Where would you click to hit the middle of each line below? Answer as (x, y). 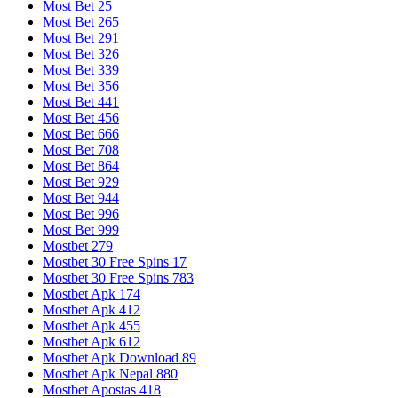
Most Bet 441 (81, 101)
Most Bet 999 (81, 229)
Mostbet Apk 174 (92, 293)
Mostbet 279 (78, 245)
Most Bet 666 (81, 133)
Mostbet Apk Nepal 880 (110, 373)
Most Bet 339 (81, 69)
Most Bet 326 (81, 53)
